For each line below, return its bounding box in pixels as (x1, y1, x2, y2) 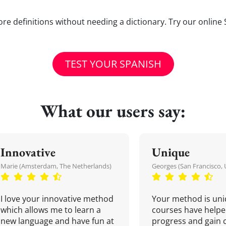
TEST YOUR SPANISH (65, 57, 161, 71)
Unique (152, 144, 190, 160)
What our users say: (40, 99, 186, 122)
